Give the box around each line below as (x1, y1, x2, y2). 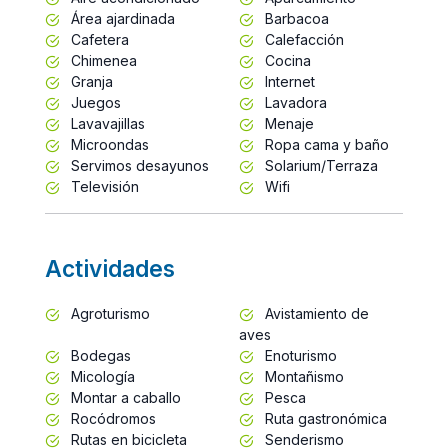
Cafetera (67, 30, 129, 48)
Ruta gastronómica (261, 409, 387, 427)
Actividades (45, 254, 175, 282)
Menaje (261, 114, 314, 132)
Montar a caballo (67, 388, 181, 406)
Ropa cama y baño (261, 135, 389, 153)
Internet (261, 72, 315, 90)
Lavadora (261, 93, 327, 111)
